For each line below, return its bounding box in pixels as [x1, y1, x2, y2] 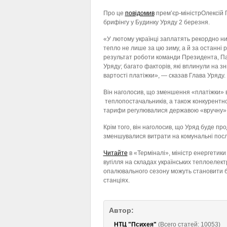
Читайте [103, 149, 128, 157]
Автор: [108, 206, 134, 214]
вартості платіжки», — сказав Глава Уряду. [103, 72, 225, 79]
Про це [103, 10, 125, 17]
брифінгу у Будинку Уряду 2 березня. [103, 19, 210, 26]
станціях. [103, 177, 130, 184]
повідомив [125, 10, 155, 17]
